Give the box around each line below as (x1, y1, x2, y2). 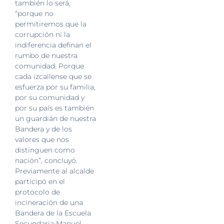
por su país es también (15, 103, 94, 113)
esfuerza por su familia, (15, 82, 95, 92)
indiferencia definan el (15, 40, 91, 50)
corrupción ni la (15, 30, 70, 39)
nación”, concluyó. (15, 156, 77, 165)
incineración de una (15, 198, 83, 207)
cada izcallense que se (15, 72, 91, 81)
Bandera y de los (15, 124, 72, 134)
